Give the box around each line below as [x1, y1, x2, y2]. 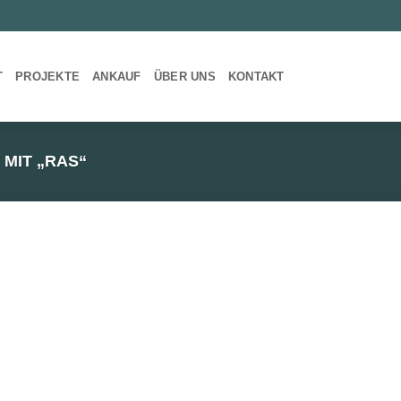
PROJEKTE [15, 69, 81, 83]
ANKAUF [92, 69, 141, 83]
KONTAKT [227, 69, 285, 83]
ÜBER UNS [153, 69, 216, 83]
